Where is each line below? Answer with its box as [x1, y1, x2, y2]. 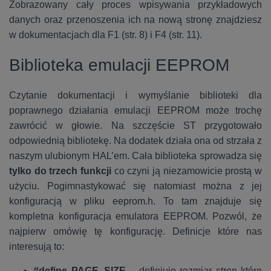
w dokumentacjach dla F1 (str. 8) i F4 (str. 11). [9, 30, 202, 40]
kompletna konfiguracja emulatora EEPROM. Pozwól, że [9, 211, 262, 221]
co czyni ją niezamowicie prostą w [114, 166, 263, 176]
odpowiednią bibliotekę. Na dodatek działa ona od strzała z [9, 135, 262, 146]
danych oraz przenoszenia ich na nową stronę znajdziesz [9, 15, 262, 25]
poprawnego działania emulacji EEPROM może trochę [9, 105, 262, 116]
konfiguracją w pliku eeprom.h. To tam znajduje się [9, 196, 262, 206]
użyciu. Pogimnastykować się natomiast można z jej [9, 181, 262, 191]
